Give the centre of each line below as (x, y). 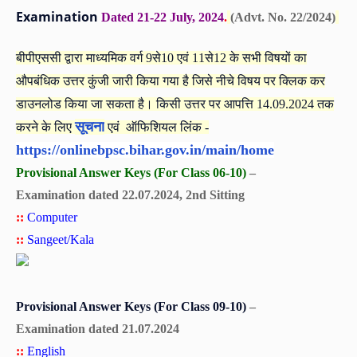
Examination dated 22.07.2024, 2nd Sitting (130, 194)
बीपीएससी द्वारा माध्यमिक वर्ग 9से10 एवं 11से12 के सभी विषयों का (161, 57)
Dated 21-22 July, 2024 (163, 17)
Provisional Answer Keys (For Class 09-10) (131, 306)
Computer (52, 217)
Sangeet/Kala (61, 239)
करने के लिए (45, 127)
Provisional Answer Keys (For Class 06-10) (131, 172)
